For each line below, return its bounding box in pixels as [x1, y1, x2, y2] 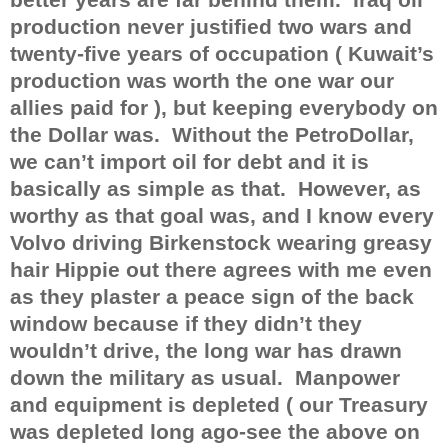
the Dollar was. [10, 122, 160, 147]
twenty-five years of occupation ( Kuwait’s [10, 41, 434, 66]
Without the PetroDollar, [172, 122, 414, 147]
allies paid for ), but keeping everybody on [10, 95, 438, 120]
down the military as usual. [10, 365, 283, 390]
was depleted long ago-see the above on [10, 419, 420, 444]
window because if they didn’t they [10, 311, 362, 336]
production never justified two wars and [10, 14, 412, 39]
